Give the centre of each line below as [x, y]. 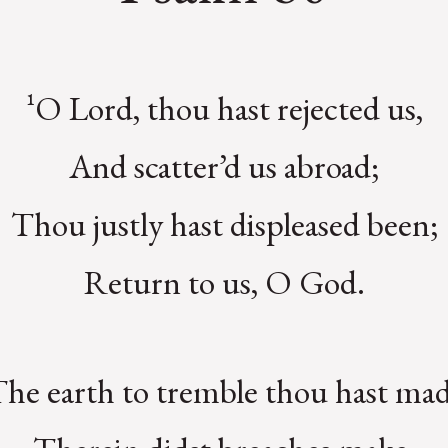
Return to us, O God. [224, 282]
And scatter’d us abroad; [224, 166]
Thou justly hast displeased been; [224, 224]
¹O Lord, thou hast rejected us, [224, 108]
